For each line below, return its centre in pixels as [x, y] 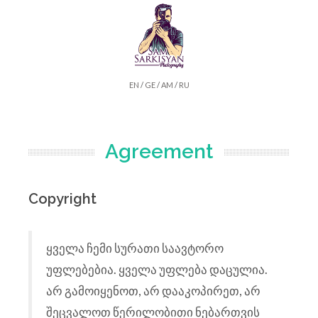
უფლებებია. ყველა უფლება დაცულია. [157, 269]
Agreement [159, 152]
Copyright [62, 199]
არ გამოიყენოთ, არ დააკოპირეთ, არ [153, 291]
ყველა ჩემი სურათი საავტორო [135, 248]
